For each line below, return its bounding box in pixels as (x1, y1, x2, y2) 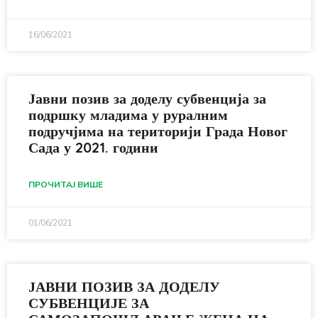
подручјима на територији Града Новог (28, 122, 287, 140)
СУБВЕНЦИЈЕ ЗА (28, 294, 149, 312)
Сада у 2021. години (28, 138, 158, 156)
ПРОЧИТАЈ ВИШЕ (28, 179, 103, 190)
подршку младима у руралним (28, 106, 228, 124)
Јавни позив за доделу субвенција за (28, 89, 266, 107)
